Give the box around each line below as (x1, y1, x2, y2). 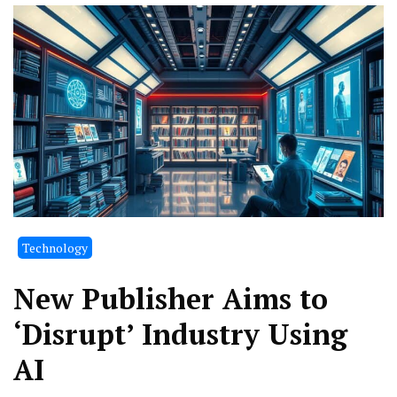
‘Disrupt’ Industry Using (13, 315, 347, 354)
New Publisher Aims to (13, 280, 328, 318)
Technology (22, 239, 88, 257)
